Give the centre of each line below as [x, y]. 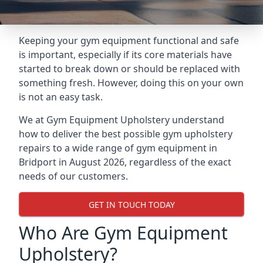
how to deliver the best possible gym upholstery [126, 134]
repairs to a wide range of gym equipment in [118, 148]
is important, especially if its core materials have [125, 55]
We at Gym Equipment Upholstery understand [122, 120]
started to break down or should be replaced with [129, 69]
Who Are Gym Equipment [123, 233]
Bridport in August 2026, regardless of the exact [125, 162]
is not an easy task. [61, 97]
